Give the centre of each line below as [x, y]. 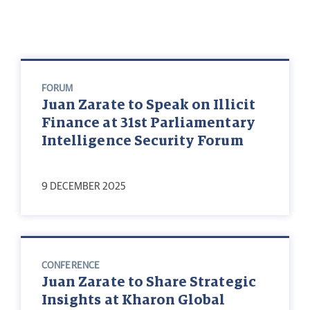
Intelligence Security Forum [143, 142]
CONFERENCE [71, 266]
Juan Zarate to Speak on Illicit [148, 106]
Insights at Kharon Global [134, 301]
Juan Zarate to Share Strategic [149, 283]
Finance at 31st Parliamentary [148, 124]
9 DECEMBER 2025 [84, 187]
